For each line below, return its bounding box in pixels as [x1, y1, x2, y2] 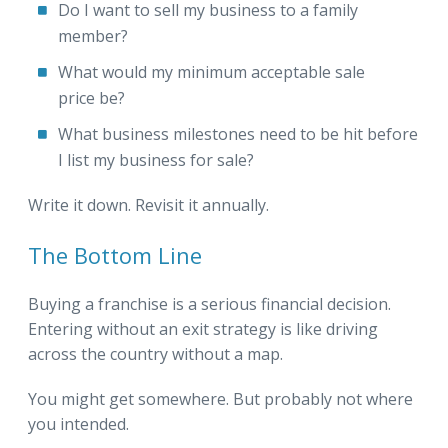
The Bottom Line [28, 239, 202, 270]
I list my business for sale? [58, 148, 258, 171]
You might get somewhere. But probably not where [28, 387, 413, 410]
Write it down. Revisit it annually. [28, 193, 269, 216]
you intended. [28, 412, 129, 435]
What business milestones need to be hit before [58, 122, 418, 145]
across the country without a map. [28, 342, 283, 365]
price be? [58, 86, 129, 109]
